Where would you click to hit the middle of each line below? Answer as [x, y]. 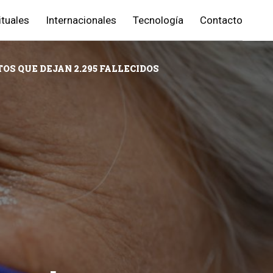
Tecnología [158, 20]
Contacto [221, 20]
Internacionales [81, 20]
